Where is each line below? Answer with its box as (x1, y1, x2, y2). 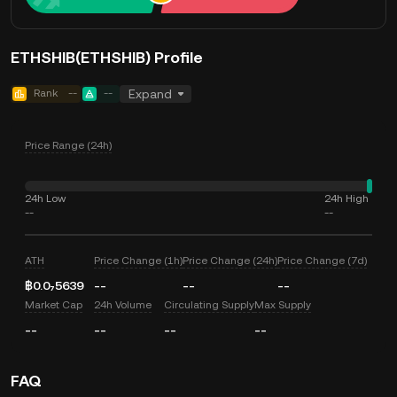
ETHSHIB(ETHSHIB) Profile (11, 48, 203, 66)
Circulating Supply (163, 299, 254, 311)
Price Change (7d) (277, 254, 368, 267)
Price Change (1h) (94, 254, 183, 267)
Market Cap (25, 299, 82, 311)
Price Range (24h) (25, 139, 112, 152)
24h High (324, 192, 369, 205)
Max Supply (253, 299, 311, 311)
